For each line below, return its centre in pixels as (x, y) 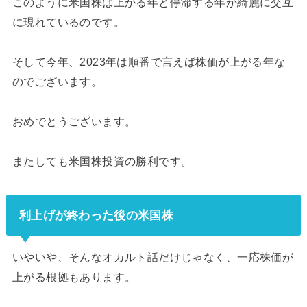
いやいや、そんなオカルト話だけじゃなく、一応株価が (153, 257)
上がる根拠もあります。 (74, 277)
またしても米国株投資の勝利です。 (102, 161)
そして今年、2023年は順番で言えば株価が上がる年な (149, 61)
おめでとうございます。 (74, 121)
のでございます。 (57, 81)
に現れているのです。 (69, 22)
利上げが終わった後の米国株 (96, 215)
